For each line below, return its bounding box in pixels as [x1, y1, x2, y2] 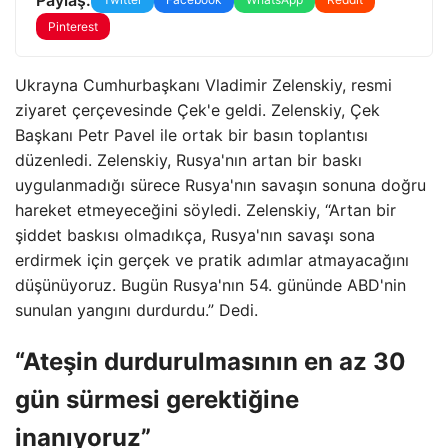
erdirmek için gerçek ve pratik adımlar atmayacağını [15, 250, 409, 270]
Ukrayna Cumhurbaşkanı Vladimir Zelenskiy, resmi [15, 75, 392, 95]
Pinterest [48, 19, 98, 34]
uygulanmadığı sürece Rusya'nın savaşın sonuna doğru [15, 175, 426, 195]
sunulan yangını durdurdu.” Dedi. [15, 300, 258, 320]
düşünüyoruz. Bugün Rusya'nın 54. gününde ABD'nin [15, 275, 406, 295]
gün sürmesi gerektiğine [15, 384, 299, 414]
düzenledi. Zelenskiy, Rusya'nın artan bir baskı [15, 150, 362, 170]
